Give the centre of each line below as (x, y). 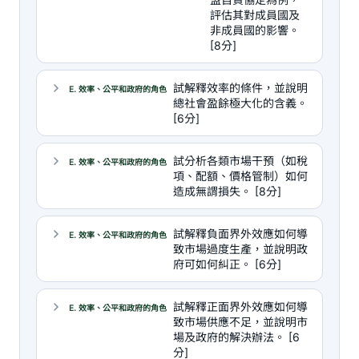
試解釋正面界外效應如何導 (240, 307)
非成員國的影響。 (255, 30)
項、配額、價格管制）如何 (240, 176)
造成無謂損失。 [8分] (227, 191)
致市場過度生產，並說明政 (240, 249)
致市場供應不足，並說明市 (240, 322)
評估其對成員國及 (255, 15)
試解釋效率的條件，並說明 (240, 88)
